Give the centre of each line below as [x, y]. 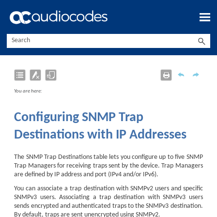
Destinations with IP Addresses [101, 135]
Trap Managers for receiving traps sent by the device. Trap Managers [108, 166]
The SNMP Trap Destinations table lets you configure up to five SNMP [108, 157]
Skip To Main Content [108, 14]
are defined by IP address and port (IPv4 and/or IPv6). [86, 174]
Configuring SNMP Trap [79, 118]
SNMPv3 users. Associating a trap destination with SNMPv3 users [108, 197]
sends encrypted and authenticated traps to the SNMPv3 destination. [108, 206]
